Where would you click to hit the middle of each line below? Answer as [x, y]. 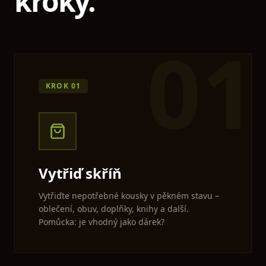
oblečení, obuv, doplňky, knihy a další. [114, 209]
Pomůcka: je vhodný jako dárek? [102, 222]
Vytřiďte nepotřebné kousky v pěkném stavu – [129, 196]
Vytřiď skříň [80, 173]
